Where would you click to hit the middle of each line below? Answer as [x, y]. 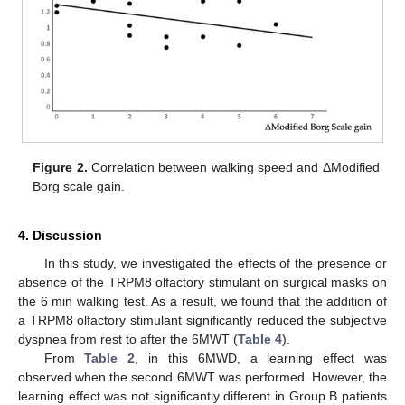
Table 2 [110, 358]
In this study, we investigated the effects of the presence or [215, 264]
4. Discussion [60, 235]
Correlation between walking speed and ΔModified [233, 168]
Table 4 [260, 339]
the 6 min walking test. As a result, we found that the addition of [202, 301]
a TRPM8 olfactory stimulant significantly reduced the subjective [202, 320]
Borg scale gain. [79, 187]
